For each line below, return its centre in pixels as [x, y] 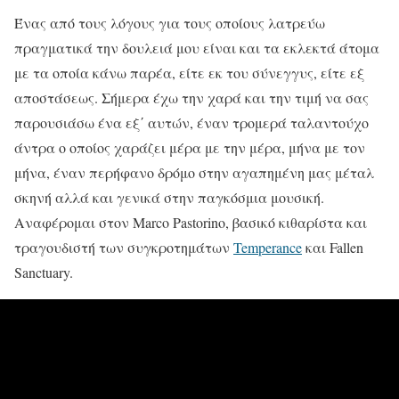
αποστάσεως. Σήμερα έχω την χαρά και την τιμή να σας [191, 98]
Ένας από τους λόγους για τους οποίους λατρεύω [170, 23]
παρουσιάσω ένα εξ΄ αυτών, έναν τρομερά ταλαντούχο [191, 123]
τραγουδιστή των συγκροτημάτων [124, 248]
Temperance [268, 248]
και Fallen [333, 248]
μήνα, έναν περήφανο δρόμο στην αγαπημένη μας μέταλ [194, 173]
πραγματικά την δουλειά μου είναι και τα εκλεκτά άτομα [197, 48]
